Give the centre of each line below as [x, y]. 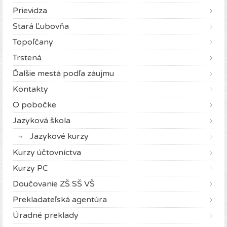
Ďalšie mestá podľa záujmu [63, 74]
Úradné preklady [46, 216]
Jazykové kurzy [59, 137]
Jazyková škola [42, 121]
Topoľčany [33, 42]
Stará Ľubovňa [41, 27]
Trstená [27, 58]
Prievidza [30, 11]
